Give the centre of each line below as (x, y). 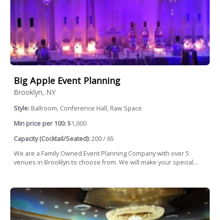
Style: (22, 109)
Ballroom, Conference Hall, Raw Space (86, 109)
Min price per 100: (40, 123)
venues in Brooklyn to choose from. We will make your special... (106, 163)
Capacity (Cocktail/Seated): (52, 138)
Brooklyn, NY (35, 92)
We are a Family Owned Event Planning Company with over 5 (101, 154)
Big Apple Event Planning (67, 80)
